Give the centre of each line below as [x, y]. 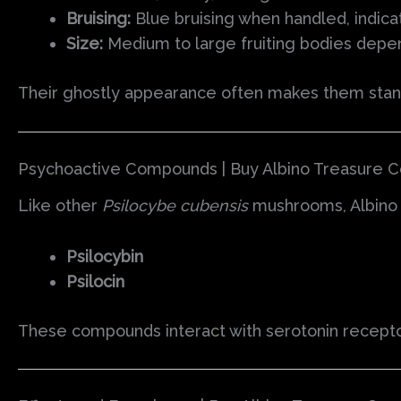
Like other [60, 205]
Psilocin [95, 281]
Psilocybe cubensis [175, 205]
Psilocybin [105, 256]
